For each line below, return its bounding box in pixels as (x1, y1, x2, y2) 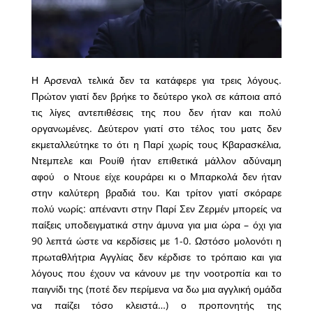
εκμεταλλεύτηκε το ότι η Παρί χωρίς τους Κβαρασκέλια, (31, 138, 282, 152)
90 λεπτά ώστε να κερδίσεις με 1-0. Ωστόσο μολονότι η (31, 234, 282, 248)
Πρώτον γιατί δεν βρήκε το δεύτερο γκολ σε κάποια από (31, 89, 282, 103)
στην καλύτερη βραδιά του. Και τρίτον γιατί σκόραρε (31, 186, 282, 200)
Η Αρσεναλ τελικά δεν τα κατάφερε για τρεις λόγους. (31, 73, 282, 87)
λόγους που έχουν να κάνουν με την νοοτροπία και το (31, 266, 282, 280)
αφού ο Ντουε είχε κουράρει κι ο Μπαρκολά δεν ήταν (31, 170, 282, 184)
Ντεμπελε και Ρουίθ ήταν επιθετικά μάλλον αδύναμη (31, 154, 282, 168)
